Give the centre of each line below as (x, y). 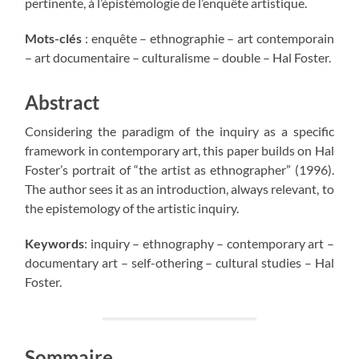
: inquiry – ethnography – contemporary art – (209, 243)
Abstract (63, 102)
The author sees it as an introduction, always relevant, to (179, 188)
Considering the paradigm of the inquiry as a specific (179, 131)
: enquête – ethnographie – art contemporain (208, 38)
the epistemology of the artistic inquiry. (132, 208)
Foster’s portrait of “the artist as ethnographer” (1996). (179, 169)
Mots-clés (54, 38)
